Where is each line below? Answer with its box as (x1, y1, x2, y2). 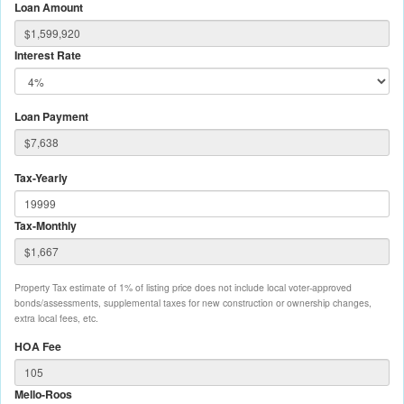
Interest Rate (14, 46, 81, 63)
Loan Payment (14, 107, 88, 124)
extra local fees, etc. (14, 310, 98, 325)
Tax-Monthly (14, 216, 77, 234)
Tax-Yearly (14, 169, 68, 186)
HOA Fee (14, 337, 61, 354)
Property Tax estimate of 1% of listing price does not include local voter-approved (14, 280, 352, 294)
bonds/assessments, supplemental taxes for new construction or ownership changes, (14, 295, 372, 309)
